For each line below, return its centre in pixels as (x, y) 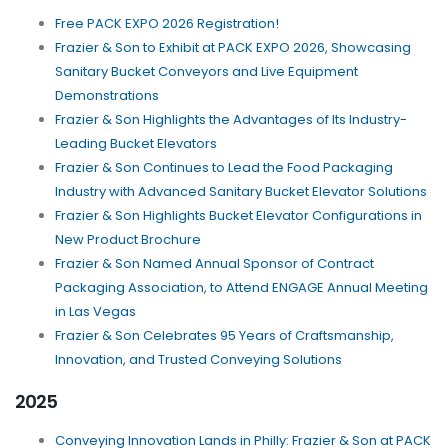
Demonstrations (107, 96)
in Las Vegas (95, 312)
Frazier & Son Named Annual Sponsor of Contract (214, 264)
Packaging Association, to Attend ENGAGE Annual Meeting (241, 288)
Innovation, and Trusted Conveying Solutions (198, 360)
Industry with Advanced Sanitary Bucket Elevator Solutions (241, 192)
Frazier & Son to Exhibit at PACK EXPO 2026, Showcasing (233, 48)
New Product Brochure (128, 240)
